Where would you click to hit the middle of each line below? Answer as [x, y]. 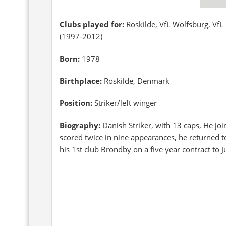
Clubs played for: [93, 24]
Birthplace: [81, 81]
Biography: [81, 125]
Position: [76, 103]
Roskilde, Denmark [136, 81]
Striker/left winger [125, 103]
